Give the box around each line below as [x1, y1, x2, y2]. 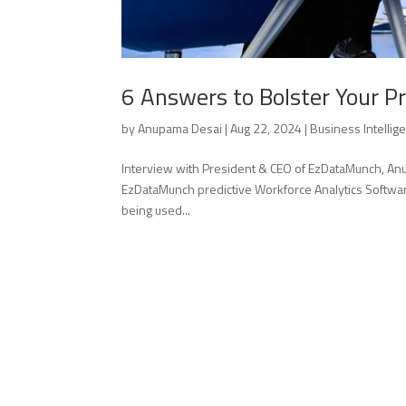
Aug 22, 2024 [230, 118, 303, 138]
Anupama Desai [138, 118, 223, 138]
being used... [121, 199, 191, 219]
